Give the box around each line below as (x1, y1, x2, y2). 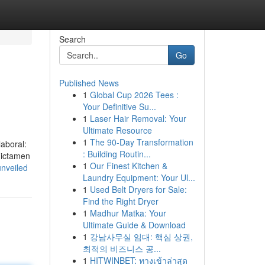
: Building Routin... (82, 148, 151, 160)
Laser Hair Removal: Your (89, 112, 186, 124)
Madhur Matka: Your (89, 207, 166, 219)
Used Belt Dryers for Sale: (89, 183, 187, 195)
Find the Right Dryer (82, 195, 159, 207)
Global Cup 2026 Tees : (89, 89, 179, 101)
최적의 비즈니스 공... (82, 243, 161, 254)
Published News (59, 77, 119, 89)
